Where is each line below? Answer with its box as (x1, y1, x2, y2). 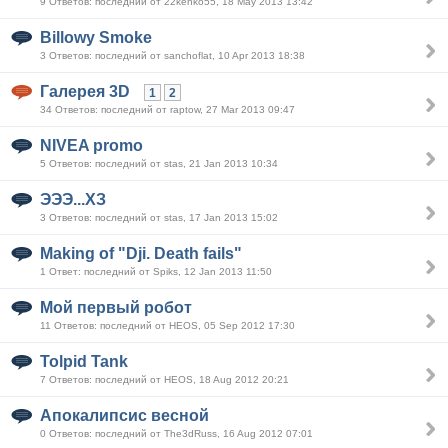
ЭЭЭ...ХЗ (40, 191, 106, 208)
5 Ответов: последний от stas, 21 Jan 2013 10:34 (40, 158, 278, 169)
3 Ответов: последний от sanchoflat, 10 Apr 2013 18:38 (40, 50, 305, 61)
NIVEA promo (40, 137, 143, 154)
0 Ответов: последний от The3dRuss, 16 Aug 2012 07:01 (40, 428, 313, 439)
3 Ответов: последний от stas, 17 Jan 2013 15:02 (40, 212, 278, 223)
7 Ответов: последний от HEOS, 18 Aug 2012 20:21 (40, 374, 289, 385)
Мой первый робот (40, 299, 192, 316)
